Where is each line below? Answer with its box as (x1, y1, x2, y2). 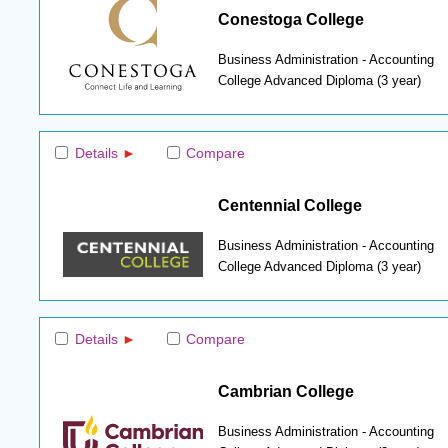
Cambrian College (217, 381, 354, 400)
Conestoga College (217, 9, 364, 28)
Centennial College (217, 195, 362, 214)
